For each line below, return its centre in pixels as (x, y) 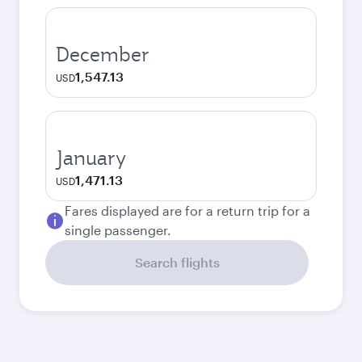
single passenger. (118, 230)
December (103, 54)
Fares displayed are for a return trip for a (187, 210)
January (91, 158)
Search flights (177, 262)
